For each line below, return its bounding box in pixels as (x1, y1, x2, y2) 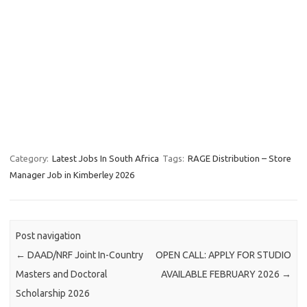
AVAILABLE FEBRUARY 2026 (160, 269, 282, 280)
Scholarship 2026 (16, 288, 90, 299)
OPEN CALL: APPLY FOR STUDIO (155, 249, 291, 261)
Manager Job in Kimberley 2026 (10, 170, 134, 180)
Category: (10, 153, 51, 163)
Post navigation (16, 230, 82, 242)
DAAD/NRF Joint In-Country (25, 249, 144, 261)
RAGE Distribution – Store (188, 153, 291, 163)
